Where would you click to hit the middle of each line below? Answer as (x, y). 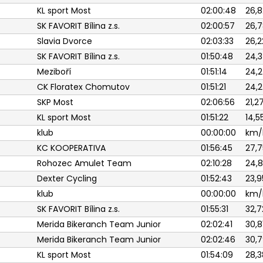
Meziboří (54, 72)
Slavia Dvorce (64, 41)
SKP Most (55, 102)
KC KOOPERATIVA (71, 148)
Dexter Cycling (67, 178)
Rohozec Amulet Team (84, 163)
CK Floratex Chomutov (83, 87)
